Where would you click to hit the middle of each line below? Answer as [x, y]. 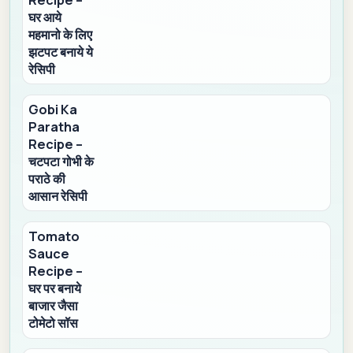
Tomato [54, 237]
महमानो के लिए [61, 35]
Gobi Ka [53, 110]
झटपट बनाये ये [61, 52]
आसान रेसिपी [58, 197]
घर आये [45, 18]
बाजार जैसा [54, 306]
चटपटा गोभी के [61, 162]
